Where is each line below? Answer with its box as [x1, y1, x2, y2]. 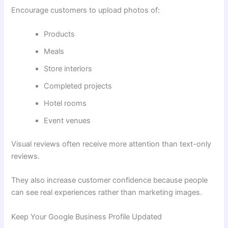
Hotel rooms [44, 99, 87, 108]
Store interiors [44, 64, 93, 74]
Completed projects [44, 81, 112, 91]
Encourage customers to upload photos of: [11, 5, 160, 15]
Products [44, 30, 75, 39]
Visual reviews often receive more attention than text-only [11, 139, 212, 149]
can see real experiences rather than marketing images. [11, 188, 203, 197]
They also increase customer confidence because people [11, 176, 208, 185]
